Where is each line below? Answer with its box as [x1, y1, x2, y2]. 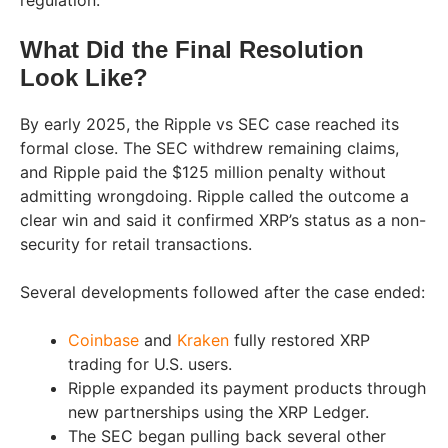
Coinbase [68, 330, 139, 351]
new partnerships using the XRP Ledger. [68, 402, 369, 423]
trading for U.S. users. [68, 354, 232, 375]
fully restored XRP [229, 330, 370, 351]
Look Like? [20, 64, 148, 92]
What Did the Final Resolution [20, 36, 364, 64]
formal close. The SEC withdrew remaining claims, [20, 138, 399, 159]
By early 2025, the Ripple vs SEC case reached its [20, 114, 399, 135]
